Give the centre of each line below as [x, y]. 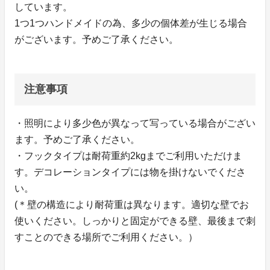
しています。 [43, 7]
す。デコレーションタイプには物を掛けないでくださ [130, 172]
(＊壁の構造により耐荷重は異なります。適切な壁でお [132, 205]
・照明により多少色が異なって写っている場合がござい [135, 124]
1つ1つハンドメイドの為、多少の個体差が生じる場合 [131, 24]
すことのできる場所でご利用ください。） [106, 237]
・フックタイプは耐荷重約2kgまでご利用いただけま [128, 156]
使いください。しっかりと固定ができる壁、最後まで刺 [135, 221]
